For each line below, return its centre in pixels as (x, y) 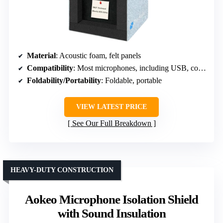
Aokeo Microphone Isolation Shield (111, 199)
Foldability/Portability (64, 80)
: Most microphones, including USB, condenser (136, 68)
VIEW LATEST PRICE (111, 107)
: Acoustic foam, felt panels (98, 55)
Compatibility (50, 68)
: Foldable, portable (131, 80)
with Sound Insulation (111, 213)
